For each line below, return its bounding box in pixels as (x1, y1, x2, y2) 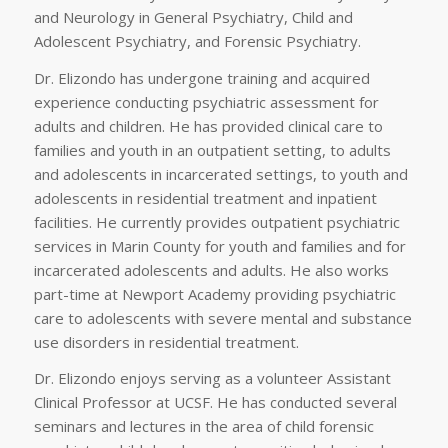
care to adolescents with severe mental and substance (33, 307, 412, 328)
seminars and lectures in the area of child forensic (33, 416, 374, 437)
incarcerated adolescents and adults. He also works (33, 259, 389, 280)
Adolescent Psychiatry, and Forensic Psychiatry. (33, 30, 361, 51)
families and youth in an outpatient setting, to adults (33, 139, 391, 160)
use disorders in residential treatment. (33, 331, 299, 352)
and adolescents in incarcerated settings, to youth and (33, 163, 408, 184)
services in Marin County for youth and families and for (33, 235, 406, 256)
